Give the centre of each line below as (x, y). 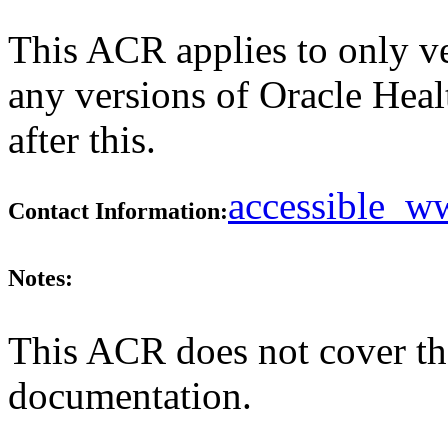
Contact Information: (118, 211)
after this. (82, 140)
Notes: (40, 277)
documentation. (130, 395)
